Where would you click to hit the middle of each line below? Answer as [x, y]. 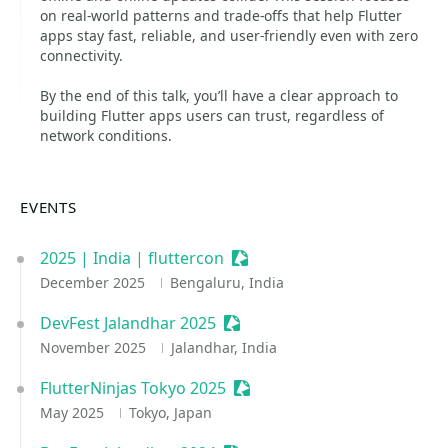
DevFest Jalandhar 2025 [128, 323]
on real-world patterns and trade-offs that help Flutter [221, 15]
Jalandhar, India [223, 347]
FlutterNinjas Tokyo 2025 [133, 388]
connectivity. [81, 55]
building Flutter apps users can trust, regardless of [212, 115]
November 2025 [95, 347]
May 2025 [74, 412]
